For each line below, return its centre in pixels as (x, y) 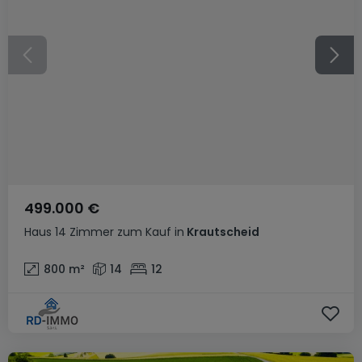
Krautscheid (222, 232)
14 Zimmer (84, 232)
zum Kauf (144, 232)
